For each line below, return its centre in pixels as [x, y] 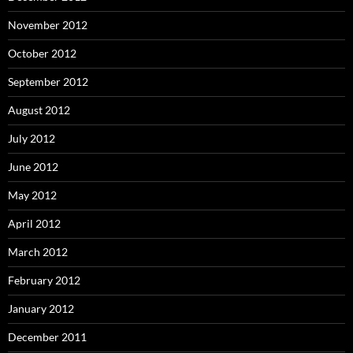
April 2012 [34, 223]
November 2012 [48, 25]
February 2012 [44, 280]
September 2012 [48, 82]
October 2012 [42, 53]
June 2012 [33, 167]
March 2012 [38, 252]
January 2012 [41, 308]
